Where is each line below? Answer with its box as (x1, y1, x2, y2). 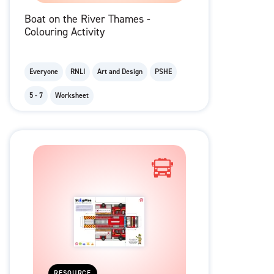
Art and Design (97, 67, 143, 77)
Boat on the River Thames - (24, 12, 150, 27)
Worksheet (55, 91, 89, 101)
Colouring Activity (24, 24, 105, 40)
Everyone (29, 67, 58, 77)
